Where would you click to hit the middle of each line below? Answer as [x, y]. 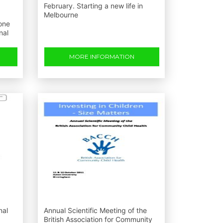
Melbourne [61, 15]
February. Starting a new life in [93, 6]
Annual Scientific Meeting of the [95, 210]
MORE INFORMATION [102, 56]
